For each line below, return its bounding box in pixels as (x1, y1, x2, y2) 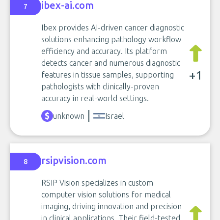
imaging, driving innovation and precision (41, 202, 182, 211)
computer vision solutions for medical (41, 190, 171, 199)
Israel (105, 111, 124, 120)
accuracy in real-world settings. (41, 94, 149, 103)
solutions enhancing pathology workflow (41, 35, 181, 44)
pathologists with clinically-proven (41, 82, 159, 91)
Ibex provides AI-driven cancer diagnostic (41, 23, 184, 32)
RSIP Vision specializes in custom (41, 178, 153, 187)
